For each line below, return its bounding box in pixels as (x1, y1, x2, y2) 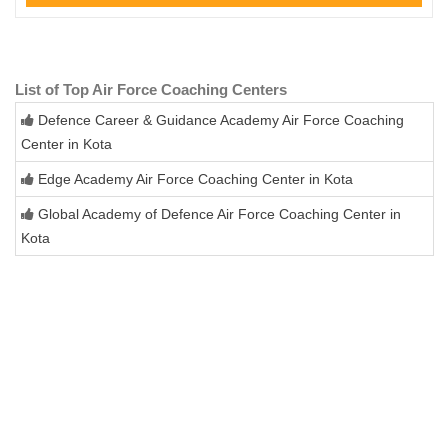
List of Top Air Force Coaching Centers (15, 80, 287, 98)
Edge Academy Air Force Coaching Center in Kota (38, 170, 353, 187)
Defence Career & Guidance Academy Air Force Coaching (38, 111, 404, 128)
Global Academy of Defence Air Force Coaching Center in (38, 205, 401, 222)
